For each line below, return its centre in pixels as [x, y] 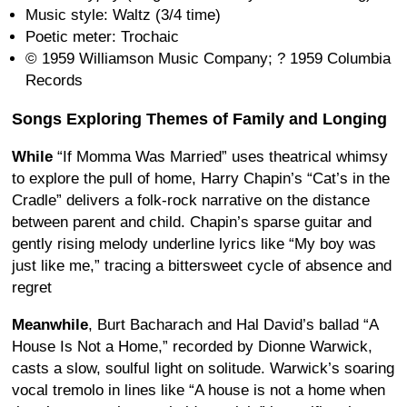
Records [54, 80]
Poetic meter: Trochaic [102, 36]
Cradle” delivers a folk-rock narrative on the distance [191, 200]
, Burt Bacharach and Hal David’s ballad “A [233, 324]
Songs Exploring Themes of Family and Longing [199, 119]
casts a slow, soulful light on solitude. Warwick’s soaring [203, 368]
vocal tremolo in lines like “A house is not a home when [199, 390]
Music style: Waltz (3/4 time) [123, 15]
